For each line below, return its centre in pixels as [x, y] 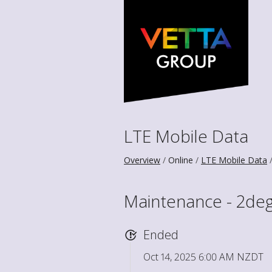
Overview [142, 160]
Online [181, 160]
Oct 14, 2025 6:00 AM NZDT [203, 257]
